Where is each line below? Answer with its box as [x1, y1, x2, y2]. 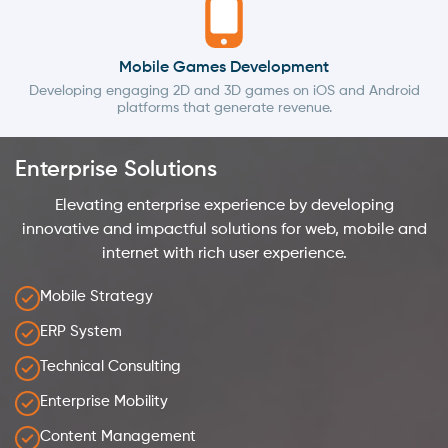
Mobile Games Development [119, 60, 329, 77]
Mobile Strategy [40, 289, 153, 305]
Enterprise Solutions [15, 159, 217, 182]
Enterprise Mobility [40, 394, 168, 410]
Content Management [40, 429, 196, 445]
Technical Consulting [40, 359, 181, 375]
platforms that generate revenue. [116, 101, 332, 116]
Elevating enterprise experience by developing [54, 198, 394, 215]
